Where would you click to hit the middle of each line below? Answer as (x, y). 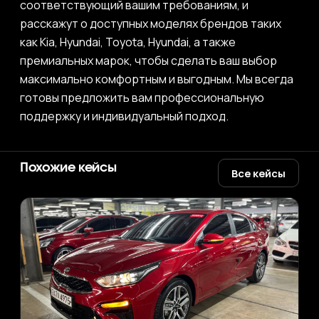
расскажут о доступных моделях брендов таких (151, 23)
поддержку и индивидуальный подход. (124, 116)
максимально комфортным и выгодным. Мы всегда (157, 79)
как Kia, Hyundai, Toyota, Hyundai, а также (128, 42)
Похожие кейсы (68, 168)
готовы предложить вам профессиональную (142, 98)
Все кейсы (258, 173)
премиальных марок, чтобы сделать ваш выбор (148, 61)
